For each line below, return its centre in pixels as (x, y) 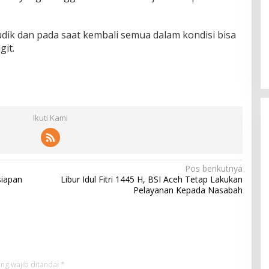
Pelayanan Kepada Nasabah (188, 190)
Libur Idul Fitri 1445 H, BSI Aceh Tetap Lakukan (151, 179)
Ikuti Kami (50, 117)
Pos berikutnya (213, 168)
